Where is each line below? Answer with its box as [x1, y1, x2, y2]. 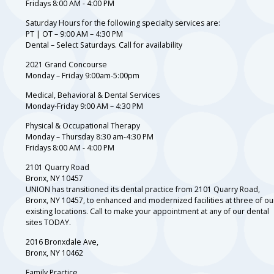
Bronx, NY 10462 [26, 248, 83, 259]
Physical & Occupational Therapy [26, 120, 140, 131]
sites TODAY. [26, 217, 71, 228]
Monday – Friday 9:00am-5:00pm [26, 70, 139, 81]
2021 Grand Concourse [26, 59, 107, 70]
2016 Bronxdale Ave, [26, 237, 98, 248]
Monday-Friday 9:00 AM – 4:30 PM [26, 101, 143, 112]
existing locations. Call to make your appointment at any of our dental [26, 206, 269, 217]
